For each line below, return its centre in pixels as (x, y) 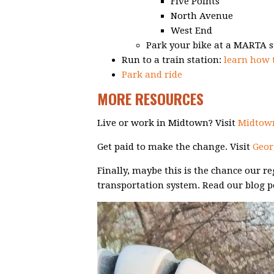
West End (191, 31)
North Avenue (202, 16)
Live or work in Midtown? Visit (168, 123)
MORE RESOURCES (150, 99)
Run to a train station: (173, 60)
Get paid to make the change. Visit (175, 147)
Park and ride (152, 75)
